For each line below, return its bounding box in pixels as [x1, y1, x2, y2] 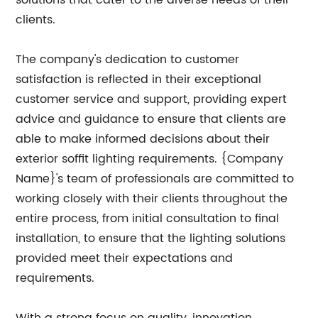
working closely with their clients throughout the [16, 190, 288, 208]
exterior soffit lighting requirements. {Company [16, 150, 284, 168]
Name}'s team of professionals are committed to [16, 170, 295, 188]
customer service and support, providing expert [16, 90, 287, 109]
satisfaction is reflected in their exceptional [16, 70, 262, 89]
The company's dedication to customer [16, 50, 240, 69]
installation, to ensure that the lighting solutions [16, 229, 286, 248]
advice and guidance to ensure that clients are [16, 110, 287, 128]
